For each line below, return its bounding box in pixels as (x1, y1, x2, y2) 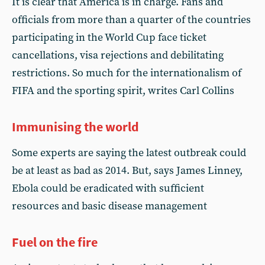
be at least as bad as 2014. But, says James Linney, (12, 163, 243, 177)
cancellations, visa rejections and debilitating (12, 48, 224, 62)
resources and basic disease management (12, 199, 207, 213)
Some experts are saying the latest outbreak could (12, 146, 246, 160)
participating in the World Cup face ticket (12, 30, 206, 44)
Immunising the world (12, 118, 139, 135)
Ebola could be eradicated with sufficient (12, 181, 204, 195)
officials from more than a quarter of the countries (12, 12, 251, 27)
